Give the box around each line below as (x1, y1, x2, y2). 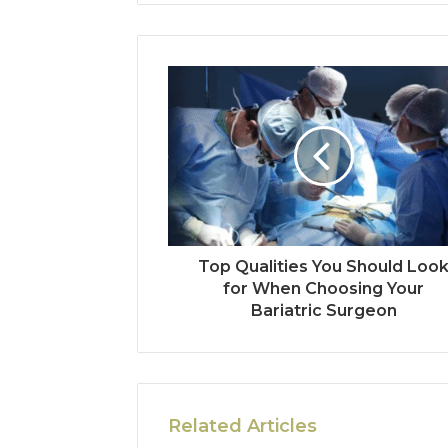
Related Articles (168, 414, 317, 437)
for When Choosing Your (223, 278, 425, 298)
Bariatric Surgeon (250, 300, 397, 320)
